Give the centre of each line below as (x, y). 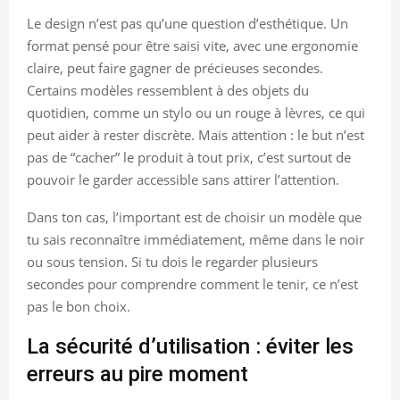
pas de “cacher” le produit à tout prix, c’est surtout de (189, 157)
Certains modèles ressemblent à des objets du (168, 90)
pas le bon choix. (79, 306)
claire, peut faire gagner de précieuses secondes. (175, 67)
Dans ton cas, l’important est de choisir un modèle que (194, 217)
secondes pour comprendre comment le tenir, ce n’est (192, 283)
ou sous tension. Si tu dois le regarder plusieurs (172, 261)
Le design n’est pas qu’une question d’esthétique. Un (187, 23)
